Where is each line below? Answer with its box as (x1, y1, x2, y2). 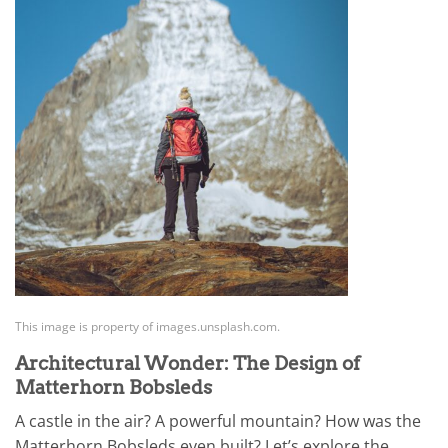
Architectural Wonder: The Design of (15, 351, 360, 375)
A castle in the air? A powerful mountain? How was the (15, 410, 421, 433)
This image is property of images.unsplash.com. (15, 317, 280, 335)
